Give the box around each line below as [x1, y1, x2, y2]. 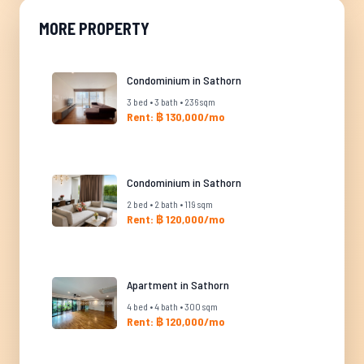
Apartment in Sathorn [127, 278, 229, 292]
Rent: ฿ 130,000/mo [127, 110, 225, 123]
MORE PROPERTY [39, 19, 149, 38]
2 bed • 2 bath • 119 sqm [127, 198, 213, 210]
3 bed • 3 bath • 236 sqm [127, 96, 215, 107]
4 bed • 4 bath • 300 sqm [127, 301, 218, 312]
